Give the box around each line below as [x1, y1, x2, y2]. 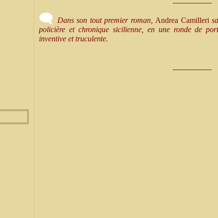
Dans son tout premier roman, [57, 16, 156, 24]
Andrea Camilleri [155, 16, 209, 24]
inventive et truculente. [39, 35, 108, 43]
